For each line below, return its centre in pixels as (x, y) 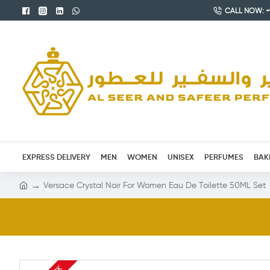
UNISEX (181, 157)
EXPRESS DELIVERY (56, 157)
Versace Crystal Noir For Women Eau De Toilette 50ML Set (155, 185)
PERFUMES (224, 157)
